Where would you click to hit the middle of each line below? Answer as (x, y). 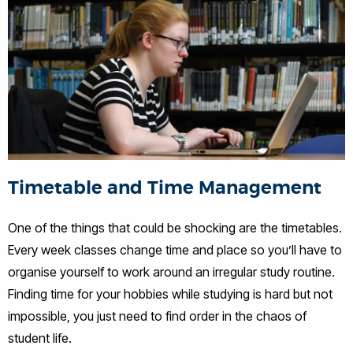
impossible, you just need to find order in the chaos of (157, 316)
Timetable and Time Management (165, 188)
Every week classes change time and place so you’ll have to (175, 250)
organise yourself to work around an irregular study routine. (171, 272)
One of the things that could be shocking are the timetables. (175, 228)
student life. (40, 338)
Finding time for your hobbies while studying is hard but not (170, 294)
